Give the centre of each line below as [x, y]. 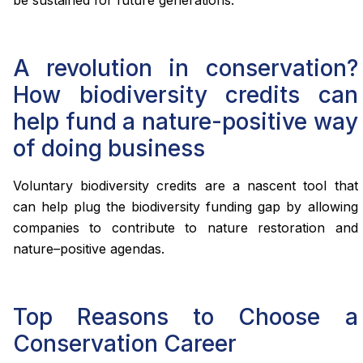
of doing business [109, 148]
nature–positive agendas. [89, 248]
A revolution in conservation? [186, 68]
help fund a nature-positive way [186, 121]
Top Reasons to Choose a [186, 316]
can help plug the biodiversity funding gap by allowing [186, 206]
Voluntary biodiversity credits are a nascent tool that [186, 185]
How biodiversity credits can [186, 94]
